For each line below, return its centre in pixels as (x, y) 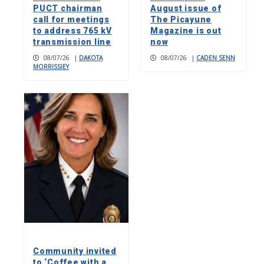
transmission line (72, 42)
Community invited (75, 251)
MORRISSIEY (51, 66)
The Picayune (181, 19)
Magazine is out (186, 30)
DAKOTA (91, 57)
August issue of (186, 8)
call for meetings (71, 19)
